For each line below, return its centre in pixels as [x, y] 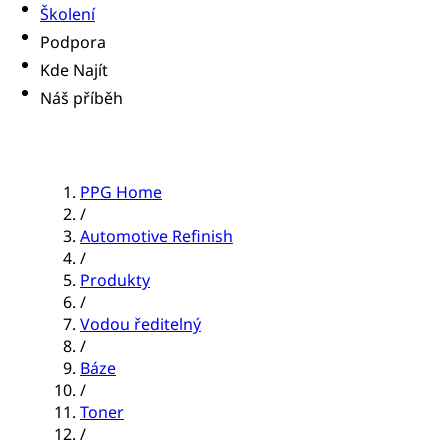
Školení [67, 14]
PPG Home [121, 192]
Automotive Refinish [156, 236]
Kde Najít [74, 70]
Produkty [115, 280]
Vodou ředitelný [140, 324]
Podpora [73, 42]
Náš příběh [81, 98]
